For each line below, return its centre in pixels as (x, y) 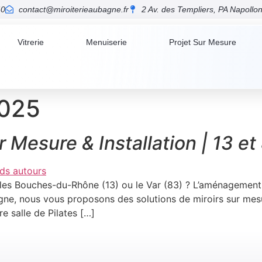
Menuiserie (106, 42)
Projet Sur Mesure (202, 42)
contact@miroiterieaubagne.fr (73, 9)
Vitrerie (30, 42)
